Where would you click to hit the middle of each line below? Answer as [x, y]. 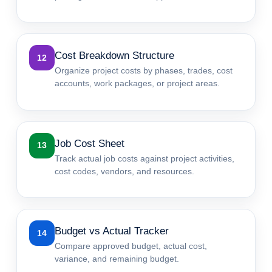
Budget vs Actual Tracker [112, 231]
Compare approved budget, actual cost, [131, 246]
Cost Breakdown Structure [115, 56]
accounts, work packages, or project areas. [138, 83]
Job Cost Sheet [90, 143]
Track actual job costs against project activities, [145, 158]
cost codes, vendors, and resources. [125, 171]
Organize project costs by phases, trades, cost [144, 71]
